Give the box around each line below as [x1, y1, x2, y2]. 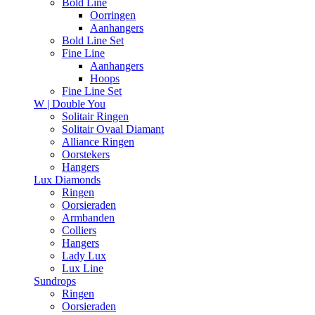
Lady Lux [62, 250, 106, 262]
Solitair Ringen [62, 110, 129, 122]
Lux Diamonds [34, 174, 101, 186]
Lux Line [62, 262, 103, 274]
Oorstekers [62, 148, 110, 160]
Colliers [62, 224, 96, 236]
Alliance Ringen [62, 136, 134, 148]
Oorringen [90, 9, 136, 21]
